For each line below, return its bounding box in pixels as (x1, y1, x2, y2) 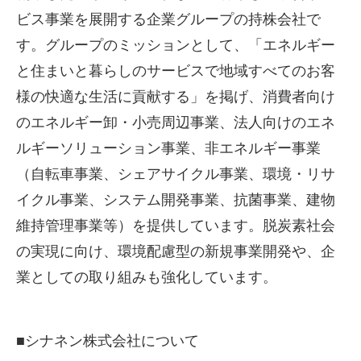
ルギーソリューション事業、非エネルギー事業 (16, 140, 321, 157)
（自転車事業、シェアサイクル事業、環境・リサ (16, 166, 335, 183)
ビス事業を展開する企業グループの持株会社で (16, 11, 321, 28)
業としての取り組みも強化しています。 (16, 269, 277, 286)
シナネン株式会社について (25, 332, 199, 349)
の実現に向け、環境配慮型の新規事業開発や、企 (16, 243, 335, 260)
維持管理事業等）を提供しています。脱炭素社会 (16, 218, 335, 234)
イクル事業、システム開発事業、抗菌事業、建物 (16, 192, 335, 209)
